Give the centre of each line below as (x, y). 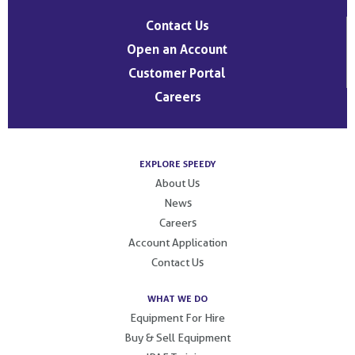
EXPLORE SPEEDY (177, 164)
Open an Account (177, 50)
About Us (177, 183)
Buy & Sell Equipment (177, 338)
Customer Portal (177, 73)
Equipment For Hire (177, 318)
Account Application (177, 243)
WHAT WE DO (177, 299)
